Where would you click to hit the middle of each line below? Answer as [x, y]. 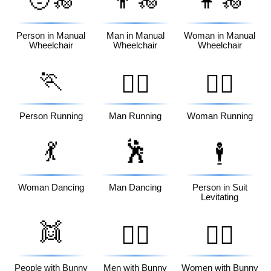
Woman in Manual [220, 36]
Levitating [220, 197]
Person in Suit [220, 187]
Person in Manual [51, 36]
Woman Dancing [51, 187]
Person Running [51, 116]
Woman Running [220, 116]
